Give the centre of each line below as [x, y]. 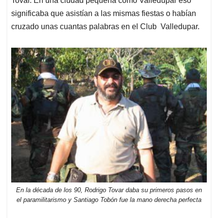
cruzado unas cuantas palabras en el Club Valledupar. [105, 27]
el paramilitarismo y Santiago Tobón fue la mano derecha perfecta [109, 200]
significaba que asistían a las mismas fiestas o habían [104, 14]
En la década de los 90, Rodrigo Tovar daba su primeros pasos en [109, 190]
